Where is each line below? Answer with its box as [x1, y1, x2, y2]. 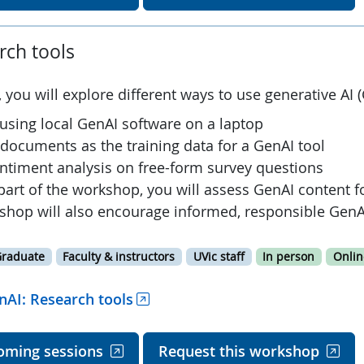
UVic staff [193, 249, 245, 264]
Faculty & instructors [63, 249, 175, 264]
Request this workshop [158, 340, 319, 361]
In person [262, 249, 315, 264]
